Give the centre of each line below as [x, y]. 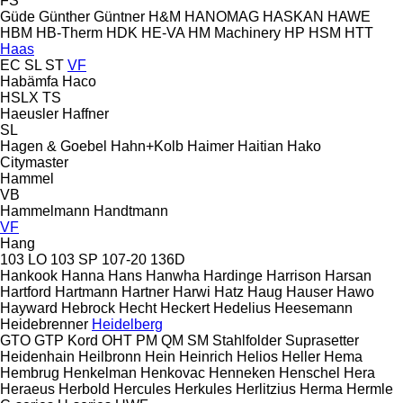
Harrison [294, 275]
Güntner [119, 16]
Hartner [145, 291]
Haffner [85, 113]
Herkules [203, 389]
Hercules [142, 389]
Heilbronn [110, 356]
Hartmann [86, 291]
